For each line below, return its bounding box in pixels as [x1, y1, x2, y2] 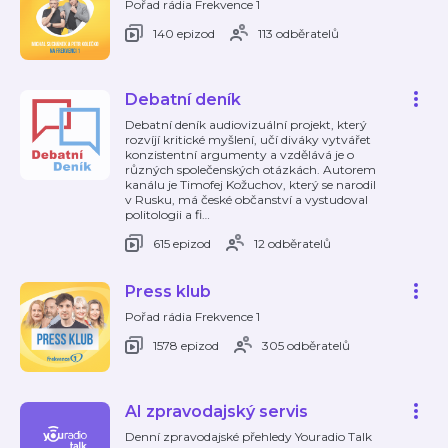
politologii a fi [125, 207, 202, 222]
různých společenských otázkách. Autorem [125, 162, 376, 177]
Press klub [125, 282, 211, 301]
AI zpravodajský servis [125, 402, 308, 421]
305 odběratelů [262, 337, 350, 353]
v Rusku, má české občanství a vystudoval [125, 192, 368, 207]
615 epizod [153, 235, 211, 251]
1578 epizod [153, 337, 219, 353]
